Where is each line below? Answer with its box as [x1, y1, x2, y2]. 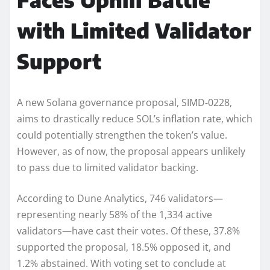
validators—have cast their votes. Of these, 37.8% [17, 224, 240, 238]
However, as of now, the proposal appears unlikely [17, 145, 245, 159]
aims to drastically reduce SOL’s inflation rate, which [17, 112, 253, 126]
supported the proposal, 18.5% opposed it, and [17, 240, 231, 254]
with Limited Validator [17, 17, 251, 43]
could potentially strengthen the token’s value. [17, 128, 227, 142]
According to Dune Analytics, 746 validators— [17, 192, 223, 206]
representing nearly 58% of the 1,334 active [17, 208, 212, 222]
